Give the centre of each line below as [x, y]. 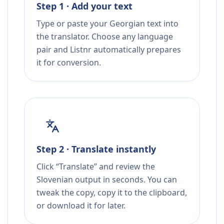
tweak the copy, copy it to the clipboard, [112, 193]
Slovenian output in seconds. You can [107, 180]
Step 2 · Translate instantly [96, 149]
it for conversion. [69, 63]
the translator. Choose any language [105, 37]
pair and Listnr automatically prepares [109, 50]
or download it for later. [81, 206]
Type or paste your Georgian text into [107, 24]
